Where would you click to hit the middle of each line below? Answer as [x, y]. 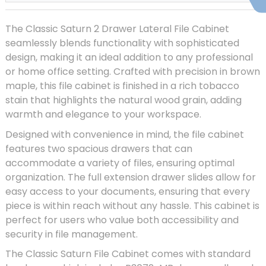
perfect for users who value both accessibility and [122, 220]
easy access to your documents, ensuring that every [128, 191]
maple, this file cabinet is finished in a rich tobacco [122, 86]
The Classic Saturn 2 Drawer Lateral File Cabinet [117, 29]
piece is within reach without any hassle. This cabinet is [132, 205]
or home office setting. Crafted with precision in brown [133, 72]
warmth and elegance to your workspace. [103, 115]
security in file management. [72, 234]
